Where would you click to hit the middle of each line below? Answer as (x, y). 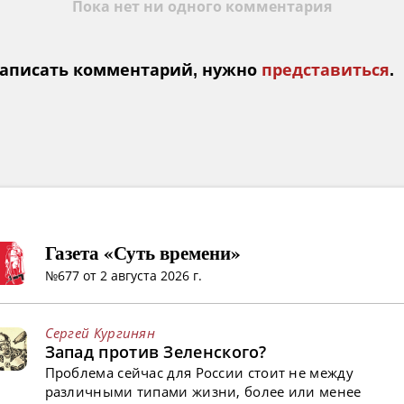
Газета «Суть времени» (142, 252)
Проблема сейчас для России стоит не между (199, 372)
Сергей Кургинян (100, 332)
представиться (325, 70)
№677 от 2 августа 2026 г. (123, 275)
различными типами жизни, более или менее (203, 391)
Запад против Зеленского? (156, 351)
